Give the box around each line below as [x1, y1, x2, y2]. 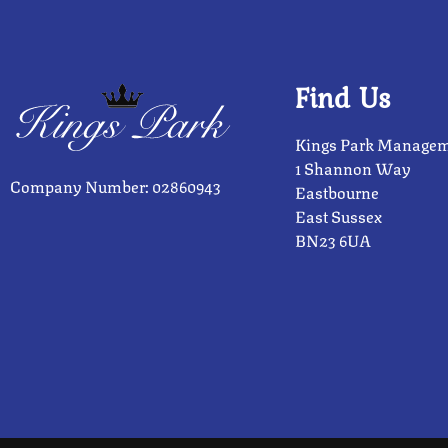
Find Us [295, 76, 391, 119]
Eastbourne [295, 179, 379, 204]
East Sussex [295, 203, 382, 228]
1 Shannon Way [295, 155, 411, 180]
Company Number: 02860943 [10, 173, 221, 199]
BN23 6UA [295, 227, 371, 252]
